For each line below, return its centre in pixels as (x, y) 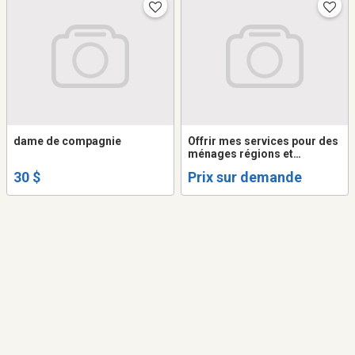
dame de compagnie (67, 141)
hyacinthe (213, 167)
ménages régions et (240, 154)
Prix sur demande (245, 177)
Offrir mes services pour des (263, 141)
